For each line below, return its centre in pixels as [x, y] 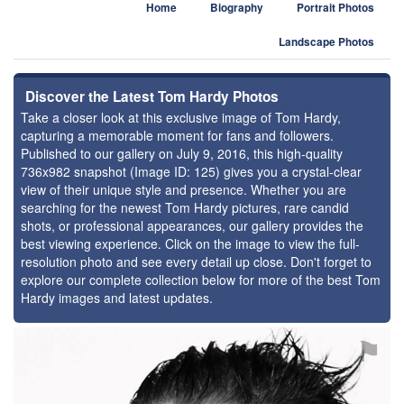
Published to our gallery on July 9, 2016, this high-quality [182, 153]
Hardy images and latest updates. [117, 298]
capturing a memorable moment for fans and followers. [177, 135]
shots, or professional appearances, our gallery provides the [192, 225]
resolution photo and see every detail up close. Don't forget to [196, 262]
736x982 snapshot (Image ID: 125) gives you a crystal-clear [191, 171]
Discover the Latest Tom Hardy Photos [152, 96]
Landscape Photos [326, 42]
